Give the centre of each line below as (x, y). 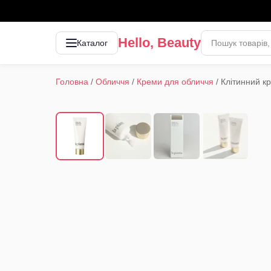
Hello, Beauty (159, 43)
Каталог (92, 43)
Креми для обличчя (175, 82)
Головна (72, 82)
